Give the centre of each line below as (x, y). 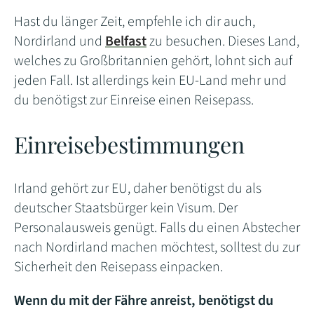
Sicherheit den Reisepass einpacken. (118, 267)
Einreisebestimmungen (129, 144)
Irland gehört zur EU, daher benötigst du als (138, 188)
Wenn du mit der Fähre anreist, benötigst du (144, 300)
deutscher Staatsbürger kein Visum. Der (126, 208)
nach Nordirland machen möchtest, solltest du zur (157, 247)
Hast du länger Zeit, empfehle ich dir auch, (135, 21)
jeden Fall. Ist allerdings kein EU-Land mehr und (150, 80)
